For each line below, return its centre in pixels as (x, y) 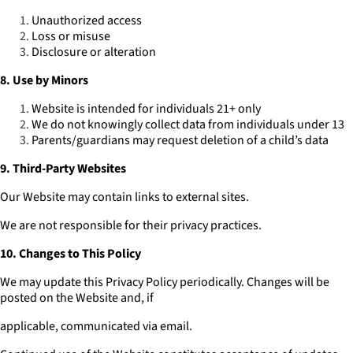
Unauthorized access (87, 20)
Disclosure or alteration (94, 52)
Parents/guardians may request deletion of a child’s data (180, 140)
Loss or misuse (71, 36)
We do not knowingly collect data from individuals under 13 (188, 124)
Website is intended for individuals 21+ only (146, 109)
